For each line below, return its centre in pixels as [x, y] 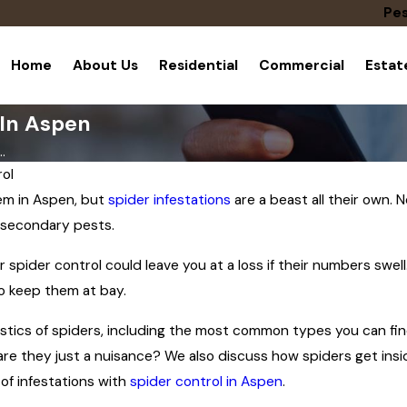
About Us [105, 65]
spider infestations [169, 200]
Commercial [301, 65]
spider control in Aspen [206, 381]
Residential [198, 65]
